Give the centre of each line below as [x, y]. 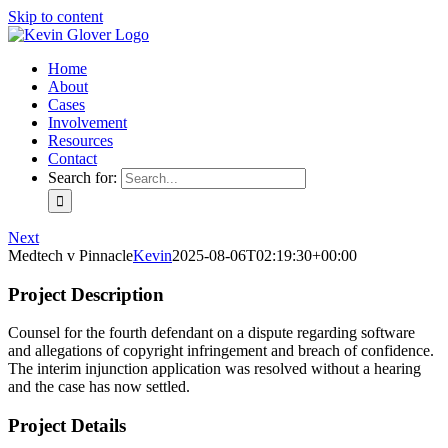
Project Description [86, 294]
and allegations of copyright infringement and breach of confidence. [221, 351]
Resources [80, 140]
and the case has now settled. [99, 387]
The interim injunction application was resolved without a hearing [214, 369]
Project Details [67, 426]
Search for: [82, 177]
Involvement [87, 122]
